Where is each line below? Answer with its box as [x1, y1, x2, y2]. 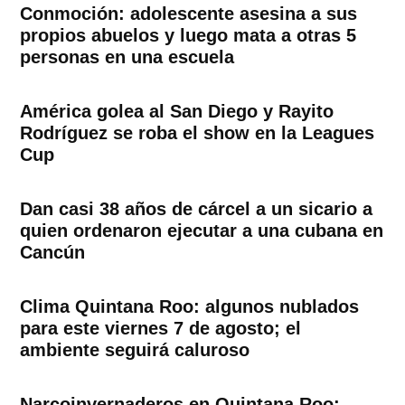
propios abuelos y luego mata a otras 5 [20, 24, 357, 45]
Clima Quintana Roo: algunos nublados [20, 296, 360, 316]
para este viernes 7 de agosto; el [20, 317, 302, 338]
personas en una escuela [20, 46, 235, 67]
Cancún [20, 241, 86, 262]
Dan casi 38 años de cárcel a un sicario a [20, 198, 373, 219]
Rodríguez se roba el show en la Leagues [20, 122, 375, 143]
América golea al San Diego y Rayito [20, 100, 334, 121]
